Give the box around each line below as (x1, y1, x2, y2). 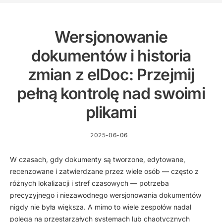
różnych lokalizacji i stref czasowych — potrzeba (10, 179, 169, 188)
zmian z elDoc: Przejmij (27, 64, 195, 84)
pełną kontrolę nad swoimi (17, 83, 205, 103)
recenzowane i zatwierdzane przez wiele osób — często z (10, 167, 199, 176)
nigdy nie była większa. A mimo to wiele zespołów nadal (10, 203, 191, 212)
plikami (85, 102, 137, 122)
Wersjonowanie (55, 27, 167, 47)
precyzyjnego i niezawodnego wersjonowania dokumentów (10, 191, 201, 200)
